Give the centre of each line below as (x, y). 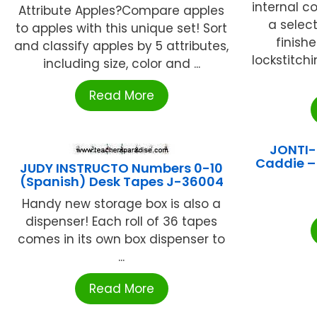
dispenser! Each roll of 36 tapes (122, 221)
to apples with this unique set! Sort (122, 28)
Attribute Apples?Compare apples (122, 10)
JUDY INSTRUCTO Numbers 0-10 (122, 168)
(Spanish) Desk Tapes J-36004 (121, 181)
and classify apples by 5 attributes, (122, 46)
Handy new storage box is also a (122, 203)
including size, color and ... (121, 63)
